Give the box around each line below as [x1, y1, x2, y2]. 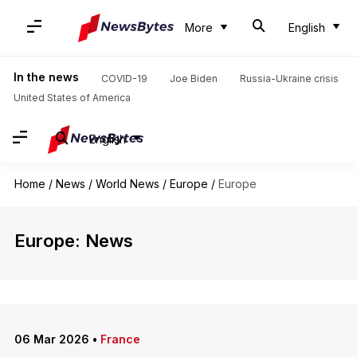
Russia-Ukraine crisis [239, 73, 339, 84]
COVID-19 [100, 73, 147, 84]
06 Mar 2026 [14, 332, 89, 346]
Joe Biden [169, 73, 218, 84]
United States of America [13, 92, 131, 104]
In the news [13, 70, 79, 84]
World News [95, 177, 159, 190]
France [100, 332, 140, 346]
